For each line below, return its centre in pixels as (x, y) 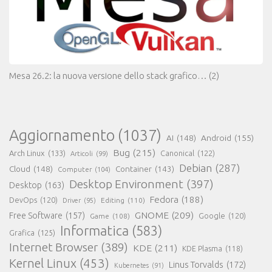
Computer (75, 169)
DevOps (23, 200)
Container (134, 168)
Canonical (177, 153)
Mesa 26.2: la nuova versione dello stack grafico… (108, 75)
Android (216, 138)
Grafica (22, 232)
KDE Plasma (202, 248)
